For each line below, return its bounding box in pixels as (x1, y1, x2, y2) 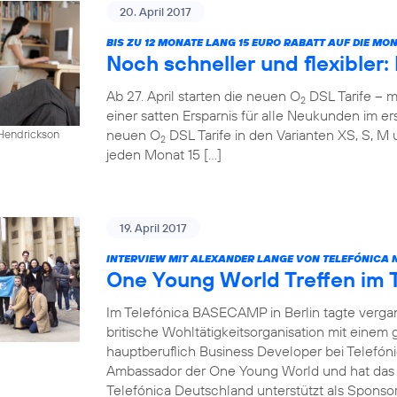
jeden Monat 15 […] (106, 145, 222, 163)
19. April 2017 (120, 221, 187, 235)
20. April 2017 (120, 4, 191, 19)
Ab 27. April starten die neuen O (106, 87, 300, 105)
